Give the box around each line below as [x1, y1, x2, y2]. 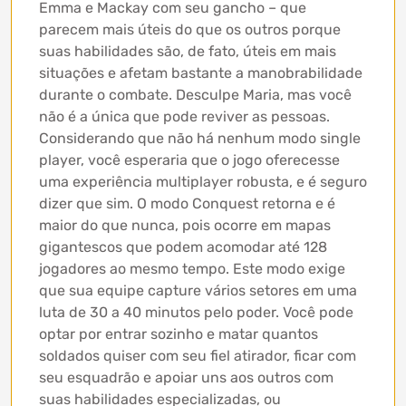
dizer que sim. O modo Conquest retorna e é [39, 195, 335, 213]
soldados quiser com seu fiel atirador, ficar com [39, 347, 356, 365]
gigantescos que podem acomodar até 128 [39, 238, 327, 256]
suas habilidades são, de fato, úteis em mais [39, 43, 336, 61]
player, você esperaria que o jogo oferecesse [39, 151, 340, 169]
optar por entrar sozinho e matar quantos [39, 325, 318, 343]
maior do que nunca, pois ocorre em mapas [39, 217, 331, 235]
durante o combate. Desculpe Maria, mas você [39, 86, 352, 104]
